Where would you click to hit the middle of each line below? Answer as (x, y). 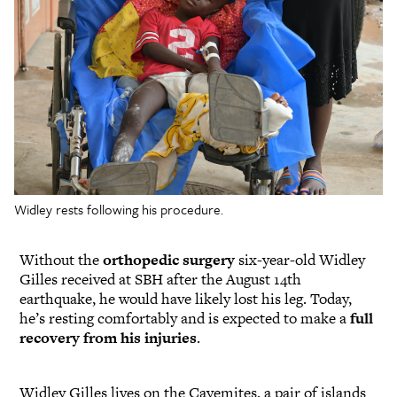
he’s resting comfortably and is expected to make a (185, 318)
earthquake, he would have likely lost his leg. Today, (186, 298)
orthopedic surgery (169, 259)
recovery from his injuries (108, 337)
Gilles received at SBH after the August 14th (160, 279)
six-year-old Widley (300, 259)
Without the (61, 259)
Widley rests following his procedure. (119, 209)
